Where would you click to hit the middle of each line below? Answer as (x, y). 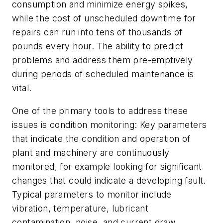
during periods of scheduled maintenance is (103, 74)
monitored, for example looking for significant (107, 167)
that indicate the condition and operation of (101, 139)
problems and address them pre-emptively (103, 60)
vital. (22, 88)
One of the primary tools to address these (100, 111)
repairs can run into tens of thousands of (97, 32)
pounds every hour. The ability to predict (98, 46)
